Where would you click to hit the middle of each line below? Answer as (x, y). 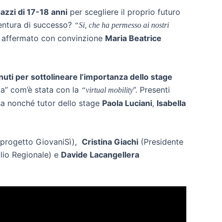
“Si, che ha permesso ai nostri (122, 25)
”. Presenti (152, 90)
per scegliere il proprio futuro (124, 12)
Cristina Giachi (110, 141)
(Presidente (161, 141)
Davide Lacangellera (100, 154)
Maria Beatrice (133, 38)
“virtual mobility (107, 90)
